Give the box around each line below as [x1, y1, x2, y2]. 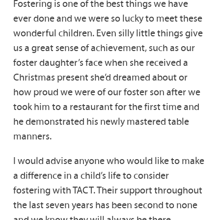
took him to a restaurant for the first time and [13, 101, 199, 113]
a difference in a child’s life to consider [13, 169, 169, 182]
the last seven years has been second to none [13, 199, 197, 211]
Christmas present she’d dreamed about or [13, 71, 188, 83]
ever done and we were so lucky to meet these [13, 12, 202, 25]
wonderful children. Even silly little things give [13, 27, 203, 39]
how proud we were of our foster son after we [13, 86, 200, 98]
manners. [13, 130, 52, 142]
